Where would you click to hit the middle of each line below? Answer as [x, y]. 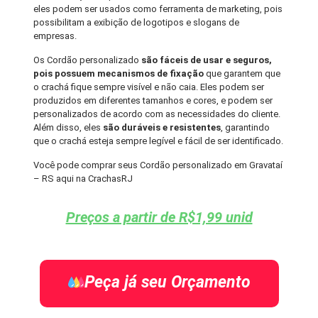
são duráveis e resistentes [161, 128]
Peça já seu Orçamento [167, 283]
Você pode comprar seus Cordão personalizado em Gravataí [158, 165]
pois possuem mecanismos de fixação [119, 74]
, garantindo [246, 128]
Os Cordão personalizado [88, 60]
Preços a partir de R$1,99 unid [159, 218]
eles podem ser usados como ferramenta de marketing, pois [158, 9]
